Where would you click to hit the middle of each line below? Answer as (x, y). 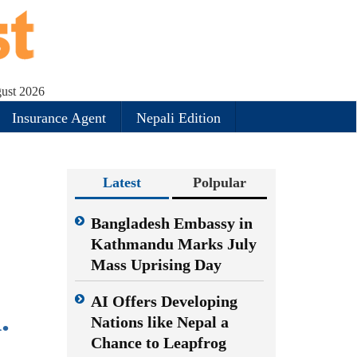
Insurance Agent (59, 118)
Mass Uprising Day (156, 265)
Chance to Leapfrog (158, 343)
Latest (122, 182)
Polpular (220, 182)
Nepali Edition (178, 118)
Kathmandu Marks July (173, 244)
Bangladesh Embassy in (171, 223)
